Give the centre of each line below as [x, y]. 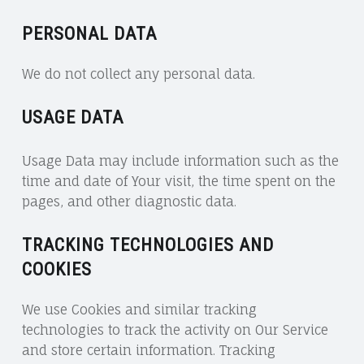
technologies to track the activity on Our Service [175, 329]
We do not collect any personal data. [138, 74]
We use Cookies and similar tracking [139, 309]
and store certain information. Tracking [148, 350]
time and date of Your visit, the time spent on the [178, 181]
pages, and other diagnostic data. [129, 201]
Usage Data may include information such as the [180, 160]
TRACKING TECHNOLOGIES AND [147, 245]
